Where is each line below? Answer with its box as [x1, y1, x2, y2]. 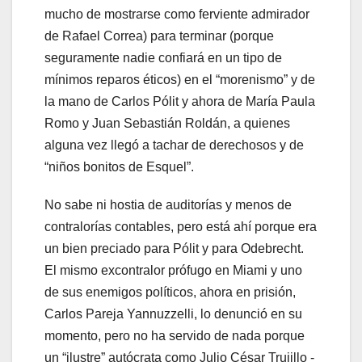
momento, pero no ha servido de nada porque [44, 328, 305, 343]
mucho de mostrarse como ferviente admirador [44, 6, 309, 21]
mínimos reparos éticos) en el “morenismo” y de [44, 72, 315, 86]
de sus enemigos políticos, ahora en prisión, [44, 284, 296, 299]
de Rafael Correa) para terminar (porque [44, 28, 274, 43]
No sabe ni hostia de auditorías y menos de [44, 197, 292, 212]
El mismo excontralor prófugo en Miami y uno [44, 263, 302, 277]
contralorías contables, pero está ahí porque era [44, 219, 317, 234]
